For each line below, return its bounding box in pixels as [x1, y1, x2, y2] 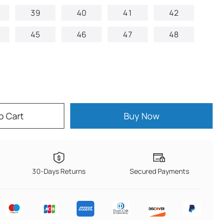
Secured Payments [129, 166, 189, 176]
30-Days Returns [32, 166, 86, 176]
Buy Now [123, 110, 160, 122]
